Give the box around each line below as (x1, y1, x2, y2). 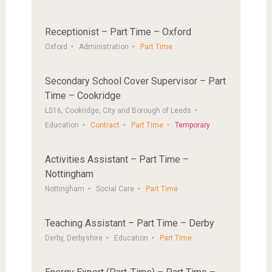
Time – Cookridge (44, 90, 121, 101)
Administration (78, 42, 129, 51)
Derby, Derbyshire (44, 234, 103, 242)
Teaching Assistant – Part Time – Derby (44, 217, 214, 229)
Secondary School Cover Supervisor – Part (44, 75, 226, 87)
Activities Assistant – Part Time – (44, 154, 189, 165)
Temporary (174, 121, 210, 129)
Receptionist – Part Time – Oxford (44, 26, 191, 38)
